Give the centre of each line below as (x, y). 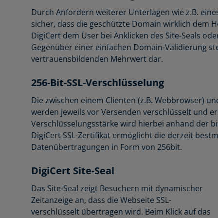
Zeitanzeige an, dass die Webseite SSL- (101, 200)
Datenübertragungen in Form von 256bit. (107, 147)
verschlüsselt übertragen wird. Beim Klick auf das (121, 211)
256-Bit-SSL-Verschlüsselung (98, 82)
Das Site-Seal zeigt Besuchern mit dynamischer (117, 188)
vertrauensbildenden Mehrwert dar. (97, 59)
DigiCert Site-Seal (73, 170)
